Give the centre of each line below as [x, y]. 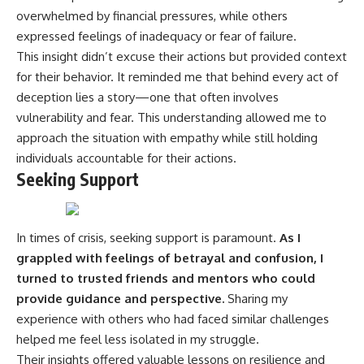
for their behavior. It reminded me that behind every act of [177, 76]
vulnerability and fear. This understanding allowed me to [171, 117]
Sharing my [256, 298]
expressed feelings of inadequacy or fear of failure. [156, 36]
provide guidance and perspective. [120, 298]
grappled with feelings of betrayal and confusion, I [170, 258]
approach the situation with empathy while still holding [167, 137]
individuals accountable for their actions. [126, 158]
